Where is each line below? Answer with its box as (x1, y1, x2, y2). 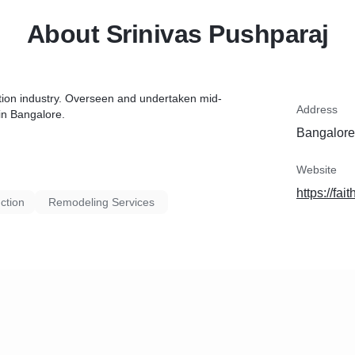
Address (296, 103, 338, 116)
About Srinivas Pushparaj (26, 20, 329, 48)
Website (296, 163, 337, 176)
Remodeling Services (48, 196, 155, 208)
